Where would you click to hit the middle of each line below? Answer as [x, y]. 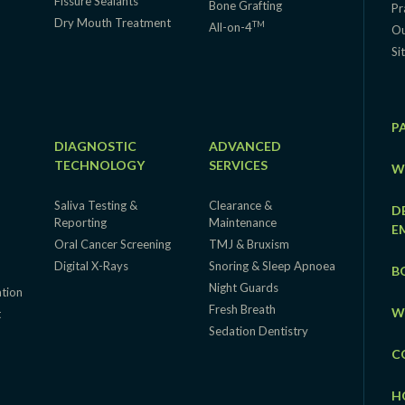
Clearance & [240, 205]
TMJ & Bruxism [249, 244]
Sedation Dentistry [258, 330]
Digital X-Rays [91, 265]
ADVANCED [245, 146]
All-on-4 [230, 27]
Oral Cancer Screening [112, 244]
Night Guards [243, 287]
